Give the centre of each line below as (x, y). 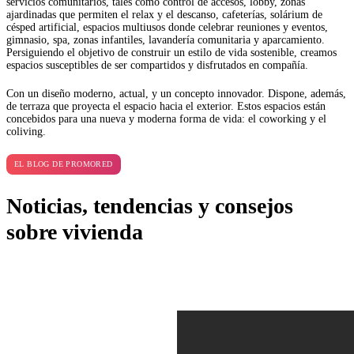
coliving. (26, 131)
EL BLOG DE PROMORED (64, 164)
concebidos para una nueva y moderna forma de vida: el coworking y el (166, 119)
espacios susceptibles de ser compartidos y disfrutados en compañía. (157, 65)
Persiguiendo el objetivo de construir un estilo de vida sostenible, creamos (171, 52)
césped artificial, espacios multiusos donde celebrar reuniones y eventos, (167, 27)
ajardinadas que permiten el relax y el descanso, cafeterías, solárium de (164, 14)
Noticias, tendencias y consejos (150, 206)
